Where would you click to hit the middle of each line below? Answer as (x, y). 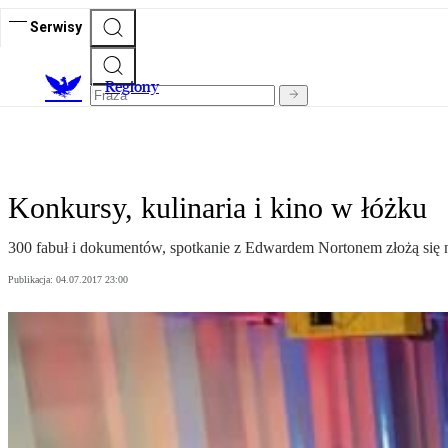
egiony (137, 87)
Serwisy (56, 26)
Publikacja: (32, 280)
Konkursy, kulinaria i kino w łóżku (217, 208)
